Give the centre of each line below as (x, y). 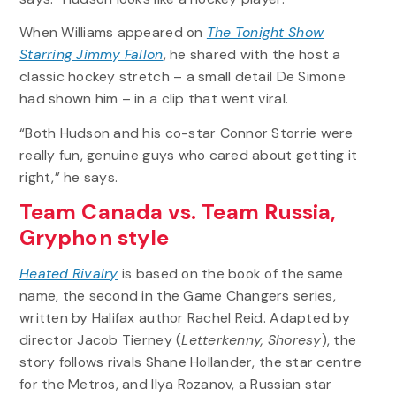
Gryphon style (94, 237)
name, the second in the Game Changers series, (177, 295)
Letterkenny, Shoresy (251, 339)
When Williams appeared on (113, 33)
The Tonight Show (265, 33)
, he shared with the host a (252, 55)
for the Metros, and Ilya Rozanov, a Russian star (175, 384)
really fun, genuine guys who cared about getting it (188, 155)
